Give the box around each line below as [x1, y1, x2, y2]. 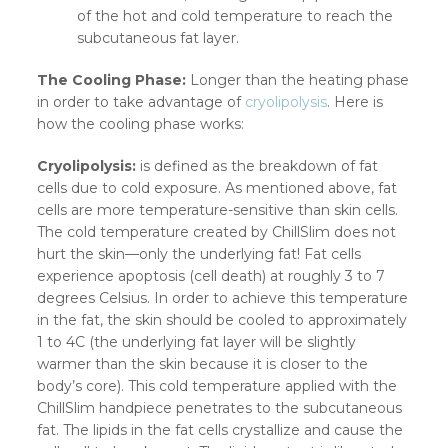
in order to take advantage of [37, 93, 246, 112]
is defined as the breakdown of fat [140, 157, 379, 176]
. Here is [327, 93, 384, 112]
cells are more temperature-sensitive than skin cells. [37, 201, 399, 220]
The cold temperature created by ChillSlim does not [37, 223, 397, 242]
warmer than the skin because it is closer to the [37, 355, 369, 374]
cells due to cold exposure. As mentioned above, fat [37, 179, 398, 198]
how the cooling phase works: [37, 115, 245, 134]
